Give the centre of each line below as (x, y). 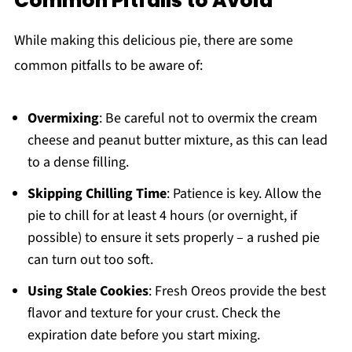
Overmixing (63, 119)
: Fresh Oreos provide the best (237, 291)
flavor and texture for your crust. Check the (154, 313)
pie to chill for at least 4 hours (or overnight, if (162, 216)
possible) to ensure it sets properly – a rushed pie (173, 238)
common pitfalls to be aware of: (108, 66)
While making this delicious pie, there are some (153, 41)
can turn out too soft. (90, 260)
